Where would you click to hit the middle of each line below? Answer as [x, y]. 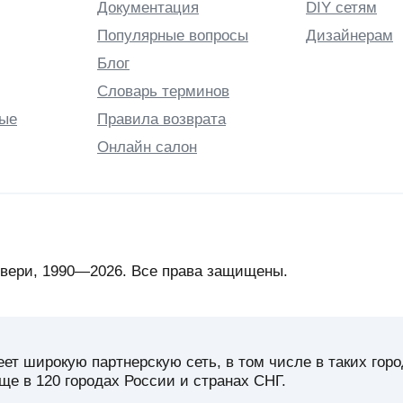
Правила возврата [161, 119]
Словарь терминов [163, 91]
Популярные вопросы [173, 35]
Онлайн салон [147, 147]
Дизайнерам [349, 35]
